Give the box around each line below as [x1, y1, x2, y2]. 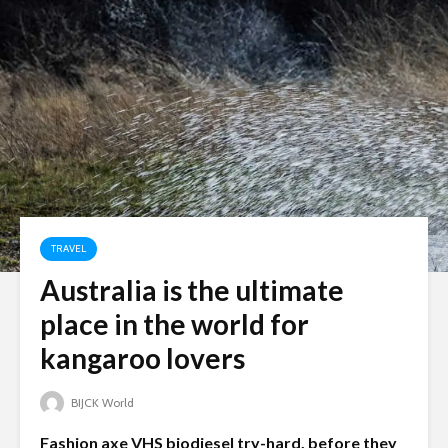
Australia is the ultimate [40, 273, 344, 307]
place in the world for [40, 307, 309, 341]
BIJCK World [68, 395, 134, 411]
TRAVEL [51, 242, 86, 255]
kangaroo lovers [40, 341, 245, 375]
